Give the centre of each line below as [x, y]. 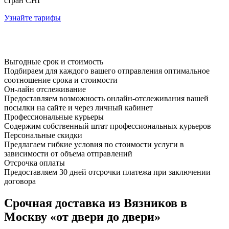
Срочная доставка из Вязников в [96, 203]
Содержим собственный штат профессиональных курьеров [108, 126]
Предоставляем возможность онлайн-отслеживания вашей [106, 98]
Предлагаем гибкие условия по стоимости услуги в [94, 144]
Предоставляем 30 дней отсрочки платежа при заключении [107, 172]
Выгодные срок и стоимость [54, 61]
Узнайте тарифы [32, 17]
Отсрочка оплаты [35, 163]
